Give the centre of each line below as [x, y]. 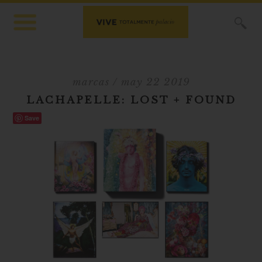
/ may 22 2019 [149, 82]
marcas [91, 82]
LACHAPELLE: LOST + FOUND [131, 100]
